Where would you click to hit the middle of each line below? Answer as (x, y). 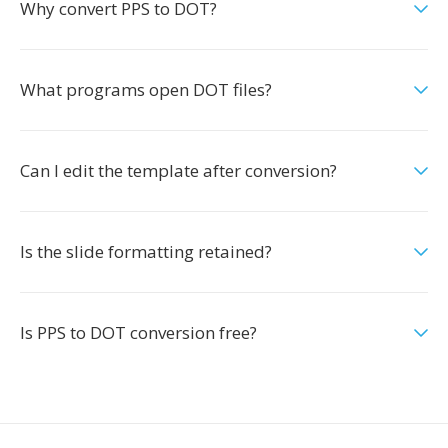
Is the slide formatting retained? (146, 251)
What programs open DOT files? (146, 89)
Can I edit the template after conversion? (178, 170)
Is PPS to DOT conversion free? (138, 332)
